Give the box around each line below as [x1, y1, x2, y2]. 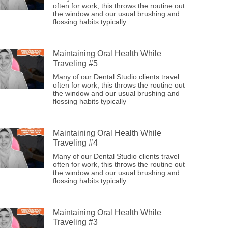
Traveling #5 [53, 59, 98, 68]
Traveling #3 [53, 218, 98, 226]
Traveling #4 [53, 138, 98, 147]
